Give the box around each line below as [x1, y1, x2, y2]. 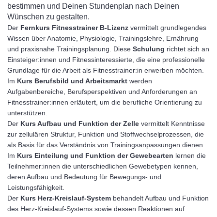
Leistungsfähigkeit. [7, 184, 64, 191]
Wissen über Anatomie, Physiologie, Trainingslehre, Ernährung [7, 34, 199, 42]
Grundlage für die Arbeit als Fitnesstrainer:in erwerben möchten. [7, 66, 204, 74]
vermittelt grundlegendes [128, 24, 206, 31]
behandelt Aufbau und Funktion [111, 194, 209, 202]
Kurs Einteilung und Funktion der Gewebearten [17, 152, 173, 159]
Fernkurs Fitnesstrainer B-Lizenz [20, 24, 128, 31]
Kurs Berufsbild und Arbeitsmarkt [17, 77, 127, 85]
